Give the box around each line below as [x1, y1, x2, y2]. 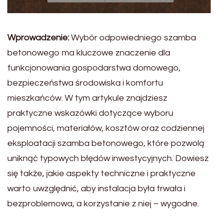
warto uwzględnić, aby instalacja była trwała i [7, 183, 185, 193]
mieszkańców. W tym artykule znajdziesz [7, 93, 167, 103]
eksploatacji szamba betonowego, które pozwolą [7, 138, 204, 148]
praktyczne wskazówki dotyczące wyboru [7, 108, 173, 118]
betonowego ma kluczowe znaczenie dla [7, 48, 170, 57]
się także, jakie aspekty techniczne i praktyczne [7, 168, 196, 178]
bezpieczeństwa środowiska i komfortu [7, 78, 163, 88]
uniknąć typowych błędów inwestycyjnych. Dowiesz [7, 153, 209, 163]
